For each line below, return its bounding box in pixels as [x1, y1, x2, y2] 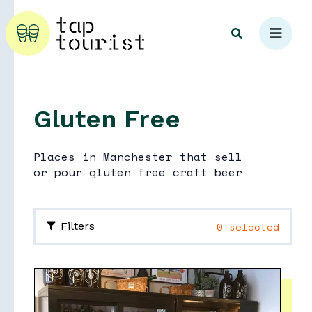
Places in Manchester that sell [33, 148, 242, 165]
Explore [123, 134, 203, 164]
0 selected [217, 219, 279, 234]
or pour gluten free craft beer [33, 164, 242, 180]
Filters [61, 219, 95, 233]
